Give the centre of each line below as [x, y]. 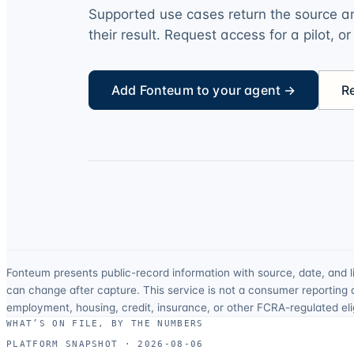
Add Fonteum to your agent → [204, 90]
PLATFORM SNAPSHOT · [69, 345]
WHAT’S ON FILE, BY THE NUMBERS [105, 324]
